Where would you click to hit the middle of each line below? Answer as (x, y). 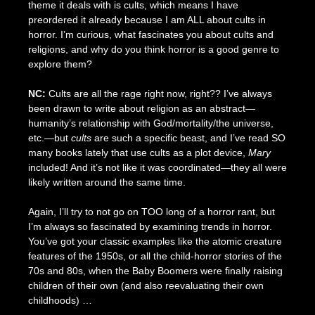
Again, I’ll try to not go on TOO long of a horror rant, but (151, 211)
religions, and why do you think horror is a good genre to (153, 49)
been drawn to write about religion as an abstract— (141, 108)
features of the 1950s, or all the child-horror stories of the (155, 256)
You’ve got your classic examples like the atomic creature (155, 241)
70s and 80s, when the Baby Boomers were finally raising (155, 270)
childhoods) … (60, 300)
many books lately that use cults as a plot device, (138, 152)
